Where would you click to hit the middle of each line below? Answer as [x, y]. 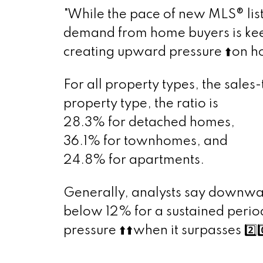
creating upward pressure [144, 53]
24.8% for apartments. [134, 161]
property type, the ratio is [141, 104]
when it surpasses [188, 231]
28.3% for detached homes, [149, 123]
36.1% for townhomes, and [145, 142]
